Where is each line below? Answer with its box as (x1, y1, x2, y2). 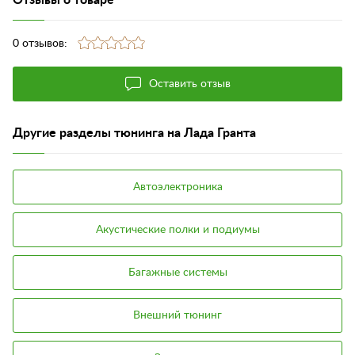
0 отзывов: (13, 37, 67, 49)
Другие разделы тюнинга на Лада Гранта (13, 126, 256, 139)
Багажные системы (128, 266, 227, 278)
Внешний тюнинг (133, 309, 222, 321)
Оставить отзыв (148, 78, 231, 90)
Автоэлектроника (132, 181, 223, 193)
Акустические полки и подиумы (95, 223, 260, 235)
